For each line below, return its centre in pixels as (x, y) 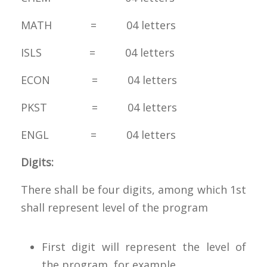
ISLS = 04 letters (98, 52)
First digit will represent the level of (144, 246)
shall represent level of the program (114, 207)
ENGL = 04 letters (100, 134)
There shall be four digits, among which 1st (133, 189)
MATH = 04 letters (98, 25)
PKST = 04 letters (99, 107)
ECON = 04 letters (99, 80)
